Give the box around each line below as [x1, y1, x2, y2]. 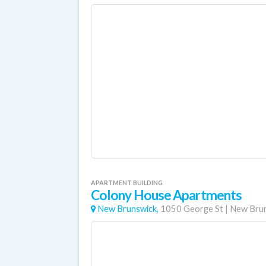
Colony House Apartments [91, 187, 242, 203]
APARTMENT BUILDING [91, 179, 163, 186]
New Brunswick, [97, 204, 159, 214]
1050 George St [160, 204, 223, 214]
